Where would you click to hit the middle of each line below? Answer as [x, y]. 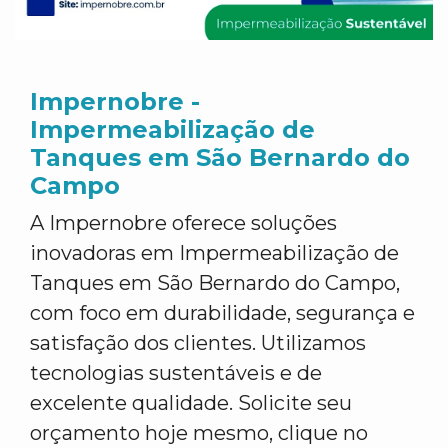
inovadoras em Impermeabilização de [214, 253]
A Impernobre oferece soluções [183, 223]
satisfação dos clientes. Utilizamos [198, 343]
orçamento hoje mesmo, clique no [199, 433]
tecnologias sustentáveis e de [176, 373]
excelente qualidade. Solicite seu [191, 403]
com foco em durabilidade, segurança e [222, 313]
